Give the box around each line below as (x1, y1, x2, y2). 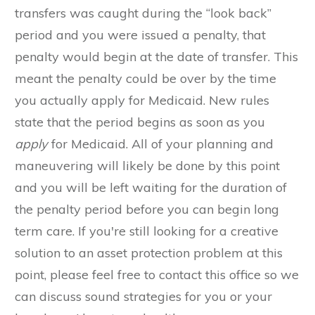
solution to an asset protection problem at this (15, 245, 283, 262)
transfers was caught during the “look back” (15, 5, 271, 22)
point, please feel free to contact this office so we (15, 266, 299, 283)
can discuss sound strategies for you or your (15, 288, 272, 305)
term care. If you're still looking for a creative (15, 223, 278, 240)
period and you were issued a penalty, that (15, 27, 266, 44)
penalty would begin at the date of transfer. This (15, 49, 298, 65)
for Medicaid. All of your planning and (48, 136, 274, 153)
